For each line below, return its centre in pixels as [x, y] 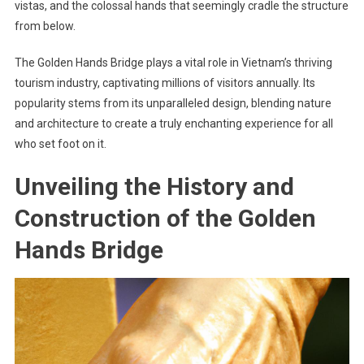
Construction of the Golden [165, 219]
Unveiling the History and [154, 187]
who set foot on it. [60, 144]
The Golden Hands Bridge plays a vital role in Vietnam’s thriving [173, 63]
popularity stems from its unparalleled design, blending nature [173, 104]
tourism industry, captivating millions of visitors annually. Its [165, 83]
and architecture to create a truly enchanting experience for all [173, 124]
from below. [45, 26]
